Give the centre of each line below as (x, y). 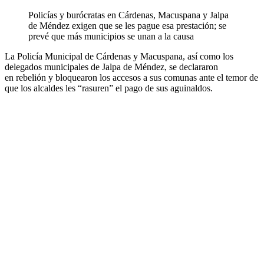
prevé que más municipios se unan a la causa (111, 37)
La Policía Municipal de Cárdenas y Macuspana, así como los (119, 57)
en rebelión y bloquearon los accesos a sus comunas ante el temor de (131, 78)
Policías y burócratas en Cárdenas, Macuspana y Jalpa (128, 15)
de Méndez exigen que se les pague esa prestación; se (127, 26)
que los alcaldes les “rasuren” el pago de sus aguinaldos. (109, 88)
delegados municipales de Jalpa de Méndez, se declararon (111, 67)
